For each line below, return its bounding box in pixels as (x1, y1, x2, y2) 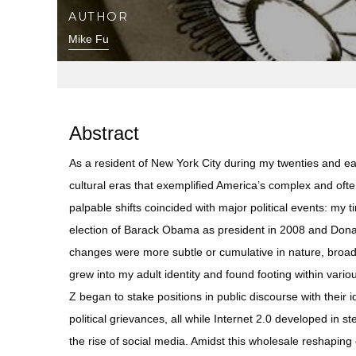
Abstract (69, 122, 139, 145)
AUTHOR (68, 9, 129, 24)
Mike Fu (68, 32, 110, 45)
